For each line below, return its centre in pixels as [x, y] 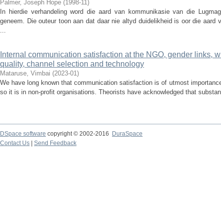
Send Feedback [55, 143]
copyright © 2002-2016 [79, 134]
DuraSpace [127, 134]
